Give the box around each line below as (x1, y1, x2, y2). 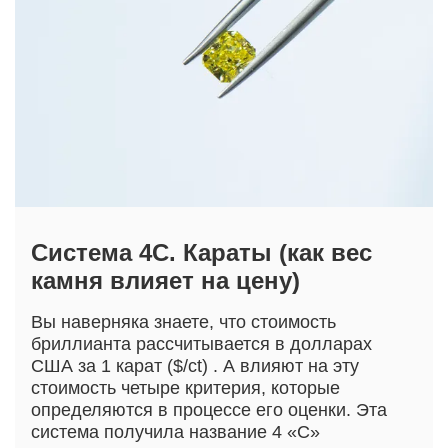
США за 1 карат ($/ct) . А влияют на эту (31, 356, 359, 377)
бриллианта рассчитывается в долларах (31, 334, 372, 355)
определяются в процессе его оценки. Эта (31, 400, 387, 421)
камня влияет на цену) (31, 267, 300, 295)
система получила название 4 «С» (31, 422, 320, 443)
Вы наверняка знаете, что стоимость (31, 312, 336, 333)
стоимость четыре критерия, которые (31, 378, 340, 399)
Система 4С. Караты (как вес (31, 239, 372, 267)
